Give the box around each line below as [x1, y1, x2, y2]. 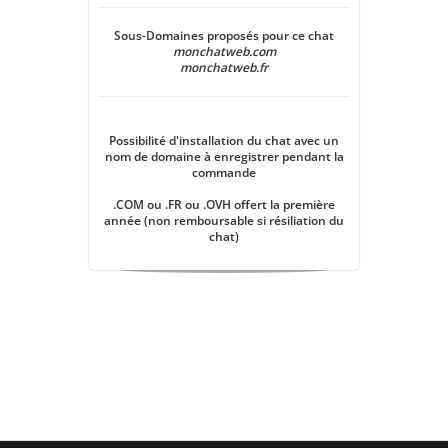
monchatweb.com [172, 43, 276, 60]
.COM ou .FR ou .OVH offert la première [113, 196, 335, 213]
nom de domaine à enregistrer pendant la [104, 148, 344, 165]
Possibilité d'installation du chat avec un [109, 132, 339, 149]
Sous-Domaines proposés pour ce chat [114, 27, 334, 44]
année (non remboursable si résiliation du [104, 212, 344, 229]
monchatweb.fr [180, 59, 268, 76]
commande [192, 164, 256, 181]
